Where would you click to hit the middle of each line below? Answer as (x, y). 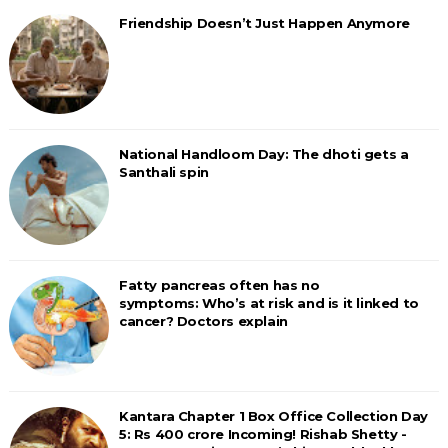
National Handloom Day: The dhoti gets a (263, 154)
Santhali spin (163, 172)
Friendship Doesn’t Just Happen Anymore (264, 23)
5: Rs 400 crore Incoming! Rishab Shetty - (262, 434)
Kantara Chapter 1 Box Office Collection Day (273, 416)
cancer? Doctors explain (203, 321)
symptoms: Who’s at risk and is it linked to (268, 303)
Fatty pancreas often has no (219, 285)
